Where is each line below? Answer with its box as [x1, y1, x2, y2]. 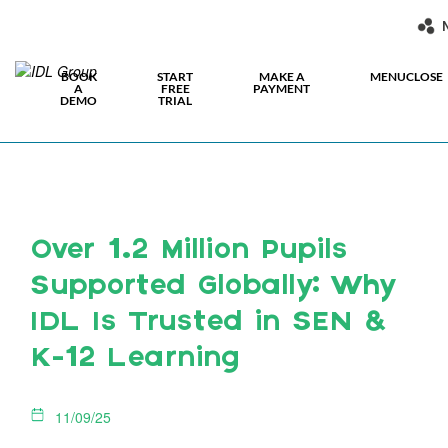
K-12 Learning [30, 345, 239, 373]
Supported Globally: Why [30, 273, 395, 301]
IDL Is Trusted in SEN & [30, 309, 387, 337]
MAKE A [258, 69, 305, 84]
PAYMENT [253, 81, 310, 96]
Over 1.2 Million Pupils [30, 237, 347, 265]
